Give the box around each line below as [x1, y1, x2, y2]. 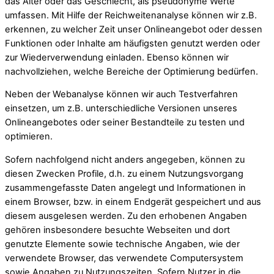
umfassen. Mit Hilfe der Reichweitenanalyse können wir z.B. [5, 9, 257, 21]
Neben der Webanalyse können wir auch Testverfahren [5, 89, 238, 100]
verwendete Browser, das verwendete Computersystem [5, 252, 243, 264]
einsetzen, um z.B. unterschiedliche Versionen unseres [5, 103, 237, 114]
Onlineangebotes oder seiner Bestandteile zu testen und [5, 117, 245, 128]
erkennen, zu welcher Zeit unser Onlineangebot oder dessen [5, 23, 262, 35]
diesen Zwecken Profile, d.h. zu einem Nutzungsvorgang [5, 168, 243, 179]
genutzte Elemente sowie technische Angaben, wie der [5, 238, 240, 250]
